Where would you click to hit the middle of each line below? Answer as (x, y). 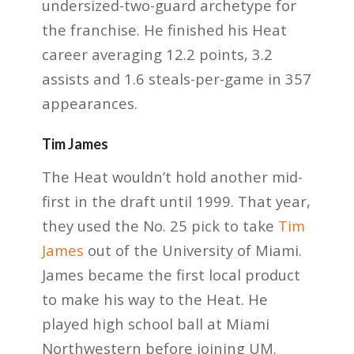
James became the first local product (171, 274)
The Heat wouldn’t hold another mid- (172, 176)
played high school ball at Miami (155, 323)
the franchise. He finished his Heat (164, 30)
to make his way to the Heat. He (154, 299)
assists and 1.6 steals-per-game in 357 (176, 79)
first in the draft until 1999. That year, (176, 201)
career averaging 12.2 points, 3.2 (157, 55)
